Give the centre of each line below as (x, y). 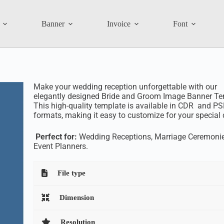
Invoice (118, 23)
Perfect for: (56, 137)
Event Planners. (60, 146)
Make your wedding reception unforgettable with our (125, 87)
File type (71, 173)
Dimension (76, 197)
